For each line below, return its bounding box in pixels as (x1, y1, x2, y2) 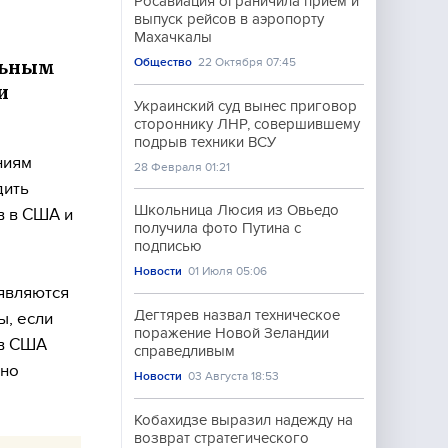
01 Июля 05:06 (188, 264, 268, 278)
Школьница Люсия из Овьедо (134, 202, 339, 218)
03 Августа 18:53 (188, 369, 280, 383)
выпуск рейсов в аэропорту (134, 11, 324, 27)
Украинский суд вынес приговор (134, 98, 357, 114)
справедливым (134, 343, 235, 359)
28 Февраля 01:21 (134, 160, 230, 174)
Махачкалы (134, 29, 212, 45)
